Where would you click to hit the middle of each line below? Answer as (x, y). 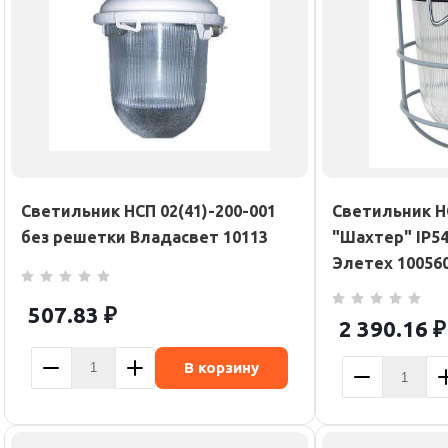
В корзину (221, 367)
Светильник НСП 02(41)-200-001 (148, 211)
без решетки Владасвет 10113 (144, 237)
